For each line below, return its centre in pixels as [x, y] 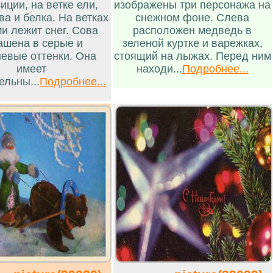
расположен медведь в [193, 30]
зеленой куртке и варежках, [192, 43]
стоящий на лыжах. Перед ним [192, 56]
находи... [159, 69]
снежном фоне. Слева [193, 17]
